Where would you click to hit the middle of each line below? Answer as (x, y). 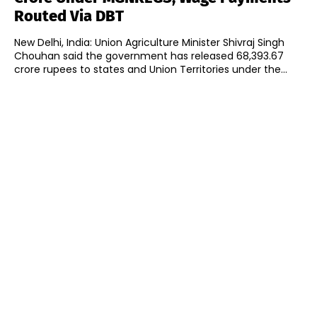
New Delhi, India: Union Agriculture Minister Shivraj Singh (149, 43)
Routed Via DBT (69, 16)
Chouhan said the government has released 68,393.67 (149, 56)
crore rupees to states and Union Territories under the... (151, 70)
